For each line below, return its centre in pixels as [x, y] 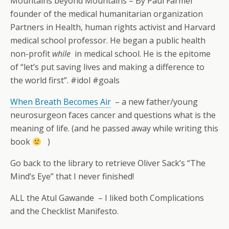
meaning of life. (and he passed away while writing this [114, 128]
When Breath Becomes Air [61, 102]
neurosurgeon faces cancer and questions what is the [113, 115]
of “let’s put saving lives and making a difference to [107, 67]
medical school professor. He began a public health [108, 40]
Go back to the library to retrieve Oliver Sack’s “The [108, 163]
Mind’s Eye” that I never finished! [72, 176]
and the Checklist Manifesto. [64, 211]
